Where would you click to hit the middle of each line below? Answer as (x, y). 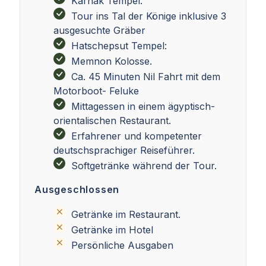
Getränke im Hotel (112, 229)
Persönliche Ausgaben (122, 245)
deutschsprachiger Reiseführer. (124, 150)
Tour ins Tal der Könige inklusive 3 (149, 16)
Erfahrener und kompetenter (137, 136)
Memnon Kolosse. (112, 61)
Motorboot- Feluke (96, 91)
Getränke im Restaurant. (126, 214)
